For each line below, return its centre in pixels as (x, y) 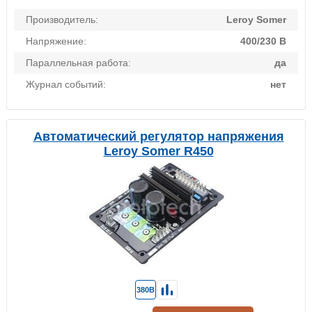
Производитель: (62, 20)
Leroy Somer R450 (158, 151)
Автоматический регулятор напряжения (158, 137)
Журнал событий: (66, 85)
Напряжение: (56, 41)
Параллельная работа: (78, 63)
